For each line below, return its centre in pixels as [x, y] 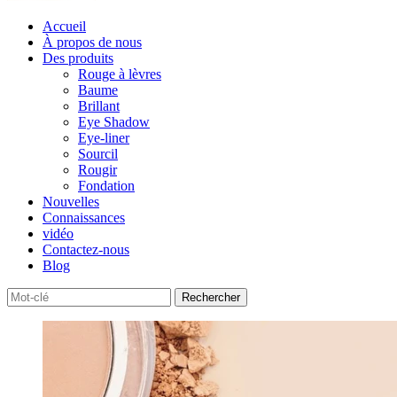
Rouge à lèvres [120, 74]
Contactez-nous [86, 249]
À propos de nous [92, 42]
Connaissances [84, 218]
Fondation [106, 186]
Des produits [78, 58]
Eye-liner [104, 138]
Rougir [97, 170]
